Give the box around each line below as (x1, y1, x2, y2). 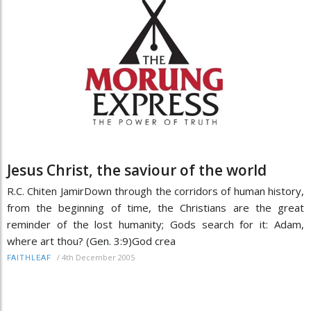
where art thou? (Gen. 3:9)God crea (7, 234, 176, 249)
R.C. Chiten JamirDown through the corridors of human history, (7, 184, 304, 199)
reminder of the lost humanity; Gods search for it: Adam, (7, 217, 304, 232)
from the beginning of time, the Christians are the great (7, 201, 304, 215)
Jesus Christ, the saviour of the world (7, 160, 267, 180)
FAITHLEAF (7, 253, 51, 263)
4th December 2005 (62, 252, 135, 263)
